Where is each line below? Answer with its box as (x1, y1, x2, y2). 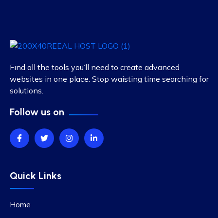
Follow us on (10, 106, 64, 118)
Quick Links (10, 170, 61, 182)
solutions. (10, 86, 43, 95)
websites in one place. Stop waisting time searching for (10, 74, 209, 84)
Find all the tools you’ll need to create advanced (10, 62, 180, 72)
